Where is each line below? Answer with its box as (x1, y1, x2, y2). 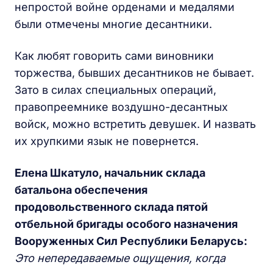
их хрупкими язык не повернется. (15, 135, 199, 147)
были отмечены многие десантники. (15, 18, 212, 30)
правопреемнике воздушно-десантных (15, 101, 228, 113)
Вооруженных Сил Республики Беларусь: (15, 235, 247, 247)
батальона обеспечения (15, 183, 147, 196)
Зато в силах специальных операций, (15, 83, 216, 96)
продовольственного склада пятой (15, 200, 208, 213)
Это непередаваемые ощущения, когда (15, 252, 225, 264)
